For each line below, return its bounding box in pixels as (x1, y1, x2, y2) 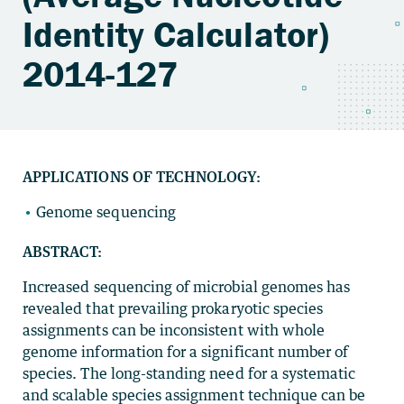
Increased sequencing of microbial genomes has (23, 278, 351, 296)
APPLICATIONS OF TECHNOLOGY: (23, 168, 262, 186)
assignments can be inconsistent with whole (23, 321, 326, 339)
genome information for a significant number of (23, 343, 349, 361)
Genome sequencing (36, 203, 176, 221)
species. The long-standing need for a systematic (23, 364, 356, 382)
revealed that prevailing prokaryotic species (23, 299, 324, 317)
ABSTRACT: (23, 243, 103, 261)
